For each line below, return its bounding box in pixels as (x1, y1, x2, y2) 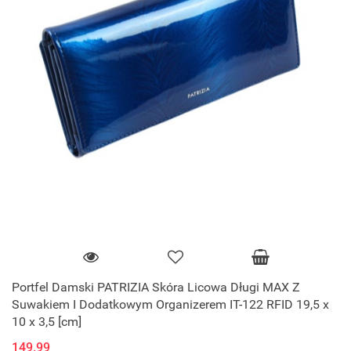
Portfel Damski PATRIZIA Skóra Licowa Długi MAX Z (12, 280, 300, 295)
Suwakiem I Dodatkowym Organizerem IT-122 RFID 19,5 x (12, 297, 329, 313)
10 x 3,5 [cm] (12, 314, 81, 330)
